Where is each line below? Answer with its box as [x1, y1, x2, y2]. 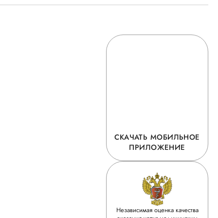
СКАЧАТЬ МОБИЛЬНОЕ [114, 132, 200, 143]
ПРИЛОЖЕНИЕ [129, 142, 185, 153]
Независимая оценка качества [116, 205, 199, 215]
